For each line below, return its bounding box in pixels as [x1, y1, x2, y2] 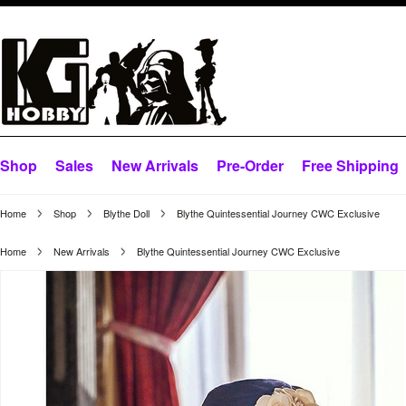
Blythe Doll [103, 206, 150, 220]
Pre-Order [217, 155, 284, 176]
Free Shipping [302, 155, 399, 176]
